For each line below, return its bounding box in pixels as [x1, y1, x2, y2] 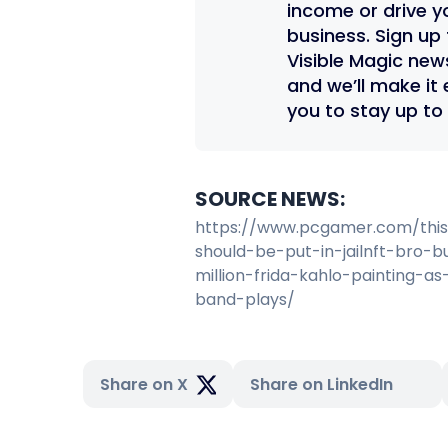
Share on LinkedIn [250, 373, 393, 396]
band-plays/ [195, 288, 295, 311]
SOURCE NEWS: [195, 185, 349, 213]
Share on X [100, 373, 188, 396]
